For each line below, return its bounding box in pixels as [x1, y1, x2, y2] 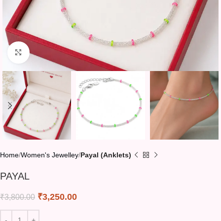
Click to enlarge [29, 49, 77, 56]
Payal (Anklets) [80, 151, 131, 159]
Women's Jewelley [21, 151, 78, 159]
